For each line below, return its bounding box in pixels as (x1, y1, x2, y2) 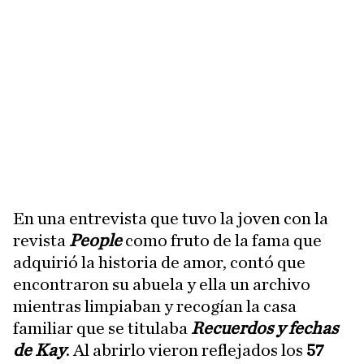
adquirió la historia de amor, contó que (13, 253, 305, 271)
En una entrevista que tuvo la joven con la (13, 210, 328, 227)
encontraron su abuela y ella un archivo (13, 275, 310, 293)
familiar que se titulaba (13, 319, 191, 337)
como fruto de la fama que (125, 232, 322, 249)
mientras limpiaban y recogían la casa (13, 297, 297, 315)
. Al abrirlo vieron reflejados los (66, 341, 306, 359)
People (69, 232, 125, 249)
